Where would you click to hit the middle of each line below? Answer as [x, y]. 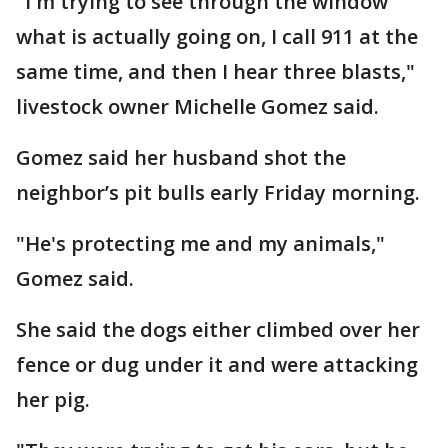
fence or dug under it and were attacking [217, 364]
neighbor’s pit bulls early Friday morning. [218, 192]
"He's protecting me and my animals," [200, 243]
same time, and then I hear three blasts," [215, 71]
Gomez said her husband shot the [181, 157]
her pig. [53, 399]
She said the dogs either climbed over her [218, 329]
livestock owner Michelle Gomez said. [197, 106]
